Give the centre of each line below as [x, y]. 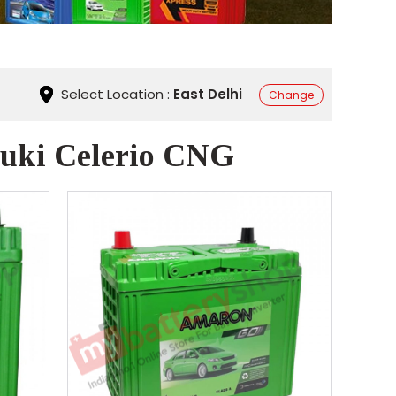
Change [291, 95]
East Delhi [208, 94]
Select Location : [115, 94]
